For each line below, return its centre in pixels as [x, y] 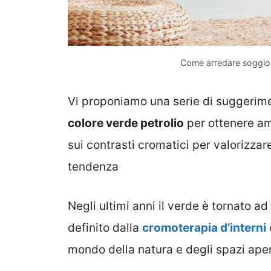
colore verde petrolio [126, 123]
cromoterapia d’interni [204, 227]
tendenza [93, 167]
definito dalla [105, 227]
